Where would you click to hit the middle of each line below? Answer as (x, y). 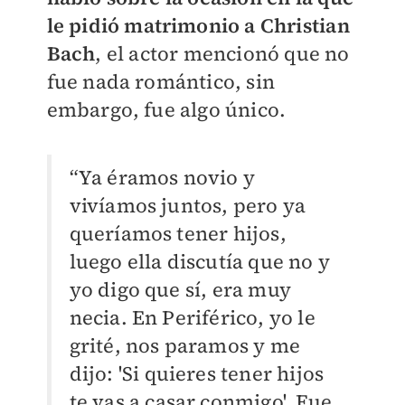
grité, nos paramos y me (185, 346)
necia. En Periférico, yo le (192, 318)
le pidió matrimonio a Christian (198, 26)
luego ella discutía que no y (200, 262)
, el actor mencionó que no (222, 54)
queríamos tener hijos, (178, 234)
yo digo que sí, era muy (180, 290)
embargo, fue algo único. (166, 110)
